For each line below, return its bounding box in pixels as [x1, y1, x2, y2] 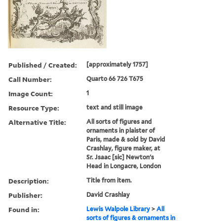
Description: [8, 176, 49, 185]
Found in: [8, 204, 39, 214]
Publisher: [8, 190, 42, 200]
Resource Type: [8, 103, 59, 112]
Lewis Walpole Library [86, 205, 150, 213]
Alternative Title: [8, 117, 66, 127]
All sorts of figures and [86, 117, 152, 125]
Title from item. [86, 176, 132, 184]
